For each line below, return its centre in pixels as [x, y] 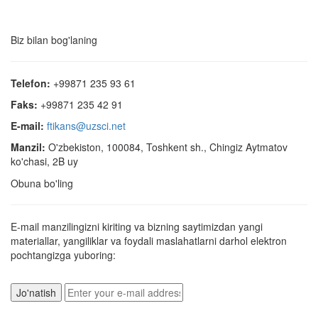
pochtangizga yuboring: [63, 255]
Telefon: [31, 83]
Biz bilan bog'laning [54, 40]
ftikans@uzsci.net [86, 126]
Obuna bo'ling [42, 183]
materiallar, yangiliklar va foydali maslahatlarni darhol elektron [149, 241]
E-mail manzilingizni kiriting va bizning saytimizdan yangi [137, 226]
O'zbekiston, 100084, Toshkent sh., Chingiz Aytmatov [166, 147]
